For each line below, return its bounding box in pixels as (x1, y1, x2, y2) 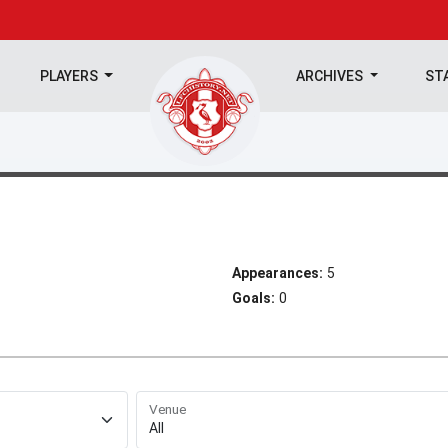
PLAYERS (39, 68, 101, 84)
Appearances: (232, 265, 323, 281)
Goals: (232, 290, 275, 306)
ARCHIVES (296, 68, 367, 84)
